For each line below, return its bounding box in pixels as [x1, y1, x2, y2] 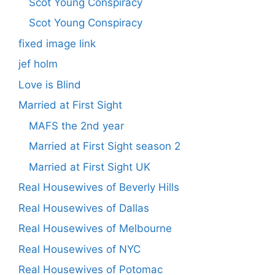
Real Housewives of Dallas [18, 201, 149, 214]
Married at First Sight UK [29, 160, 150, 173]
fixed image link [18, 37, 96, 50]
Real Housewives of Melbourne [18, 222, 172, 235]
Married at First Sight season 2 [29, 140, 180, 153]
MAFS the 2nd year [29, 119, 124, 132]
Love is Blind [18, 78, 81, 91]
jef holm [18, 58, 58, 71]
